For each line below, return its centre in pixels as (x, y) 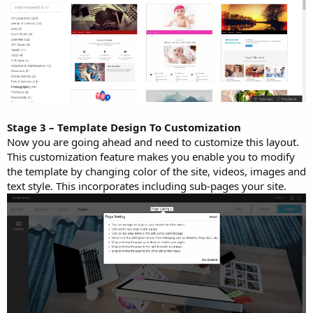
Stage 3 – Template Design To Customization (124, 127)
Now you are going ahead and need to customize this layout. (153, 141)
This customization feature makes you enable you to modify (151, 156)
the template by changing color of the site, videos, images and (156, 171)
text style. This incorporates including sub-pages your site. (147, 185)
